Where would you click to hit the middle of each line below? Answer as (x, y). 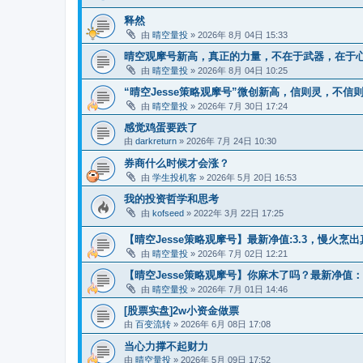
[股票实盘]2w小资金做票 (181, 310)
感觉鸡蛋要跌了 (161, 128)
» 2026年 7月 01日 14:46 (238, 289)
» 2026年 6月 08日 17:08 (221, 324)
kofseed (168, 214)
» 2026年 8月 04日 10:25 (238, 71)
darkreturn (156, 141)
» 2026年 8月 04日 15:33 (238, 35)
